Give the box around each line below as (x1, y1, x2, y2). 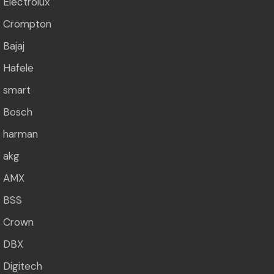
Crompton (3, 17, 51, 31)
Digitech (3, 259, 42, 273)
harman (3, 127, 38, 141)
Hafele (3, 61, 34, 75)
